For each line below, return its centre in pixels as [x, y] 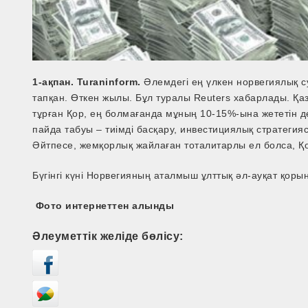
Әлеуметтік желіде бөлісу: [108, 235]
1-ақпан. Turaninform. [87, 81]
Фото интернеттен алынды [103, 205]
